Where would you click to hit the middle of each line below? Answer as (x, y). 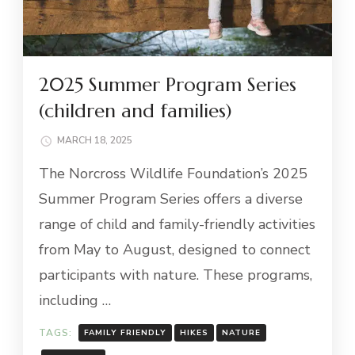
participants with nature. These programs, (176, 275)
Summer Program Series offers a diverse (171, 199)
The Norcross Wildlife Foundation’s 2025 (173, 174)
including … (75, 301)
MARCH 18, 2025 (95, 141)
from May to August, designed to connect (175, 250)
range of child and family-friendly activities (177, 225)
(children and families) (136, 111)
